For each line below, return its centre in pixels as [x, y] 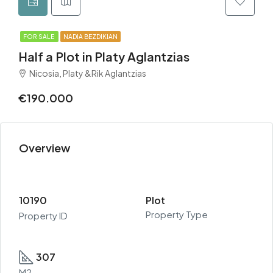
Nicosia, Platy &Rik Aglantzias [88, 73]
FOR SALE [39, 37]
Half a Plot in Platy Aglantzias [104, 56]
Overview [44, 148]
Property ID [43, 215]
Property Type [177, 214]
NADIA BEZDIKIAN [90, 37]
